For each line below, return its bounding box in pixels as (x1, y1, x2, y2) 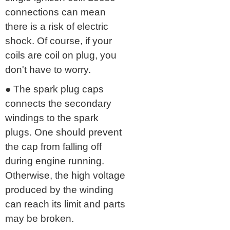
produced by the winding (5, 184, 113, 195)
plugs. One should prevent (5, 126, 122, 138)
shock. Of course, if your (5, 35, 112, 46)
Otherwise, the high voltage (5, 169, 125, 181)
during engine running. (5, 155, 104, 166)
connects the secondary (5, 98, 111, 109)
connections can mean (5, 6, 106, 17)
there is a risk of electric (5, 21, 108, 32)
